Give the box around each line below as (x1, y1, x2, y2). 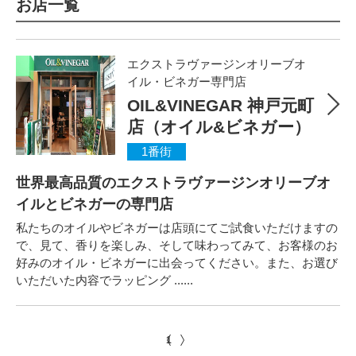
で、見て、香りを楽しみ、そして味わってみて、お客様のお (16, 238, 338, 253)
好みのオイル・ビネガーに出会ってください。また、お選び (16, 256, 338, 270)
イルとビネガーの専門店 (16, 196, 173, 213)
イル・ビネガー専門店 (127, 75, 246, 89)
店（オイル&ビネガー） (127, 118, 311, 137)
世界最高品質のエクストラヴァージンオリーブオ (16, 175, 331, 192)
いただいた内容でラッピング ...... (16, 273, 193, 288)
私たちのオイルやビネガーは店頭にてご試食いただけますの (16, 221, 338, 235)
